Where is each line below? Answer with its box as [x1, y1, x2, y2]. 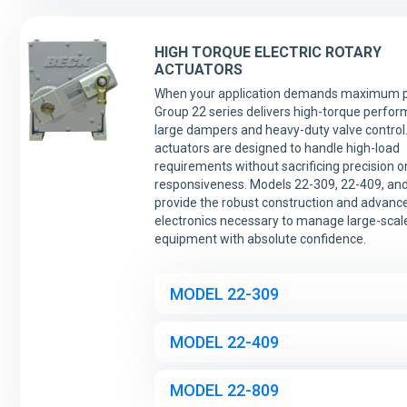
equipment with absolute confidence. [154, 232, 366, 246]
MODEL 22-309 [170, 284, 279, 303]
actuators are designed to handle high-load [154, 141, 400, 155]
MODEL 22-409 [170, 333, 279, 352]
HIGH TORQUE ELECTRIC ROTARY [154, 44, 382, 61]
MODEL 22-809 [170, 381, 279, 400]
